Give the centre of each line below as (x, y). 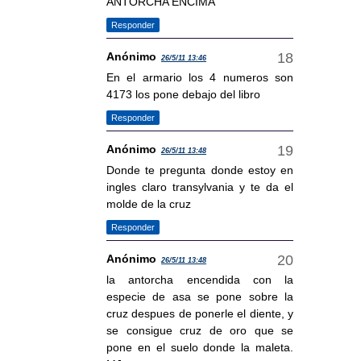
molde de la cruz (149, 204)
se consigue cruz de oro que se (200, 331)
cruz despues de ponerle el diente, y (200, 314)
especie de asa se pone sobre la (200, 297)
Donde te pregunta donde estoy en (200, 170)
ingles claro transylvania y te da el (200, 187)
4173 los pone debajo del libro (183, 95)
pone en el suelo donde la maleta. (200, 348)
